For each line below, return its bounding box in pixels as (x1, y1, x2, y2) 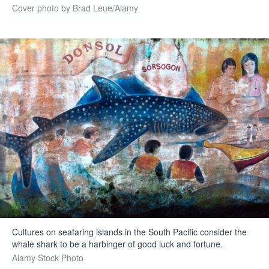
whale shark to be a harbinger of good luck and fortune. (12, 237, 223, 250)
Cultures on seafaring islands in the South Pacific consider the (12, 225, 247, 238)
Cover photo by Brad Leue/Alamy (12, 2, 139, 14)
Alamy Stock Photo (12, 251, 84, 264)
